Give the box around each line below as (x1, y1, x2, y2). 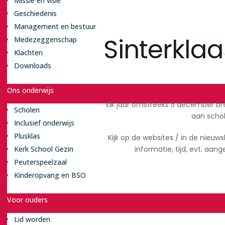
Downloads (14, 61, 51, 70)
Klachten (14, 48, 43, 57)
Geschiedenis (14, 9, 57, 18)
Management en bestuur (14, 22, 96, 31)
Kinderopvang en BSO (14, 170, 86, 180)
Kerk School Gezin (14, 144, 73, 154)
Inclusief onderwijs (14, 118, 74, 128)
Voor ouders (7, 195, 48, 204)
